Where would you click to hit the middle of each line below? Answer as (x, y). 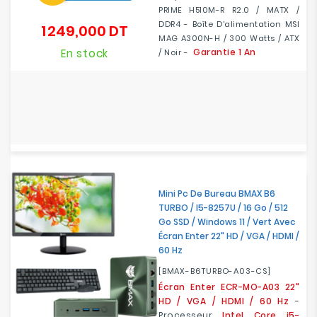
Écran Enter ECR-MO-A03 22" (229, 287)
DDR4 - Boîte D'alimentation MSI (229, 24)
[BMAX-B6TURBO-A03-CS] (215, 271)
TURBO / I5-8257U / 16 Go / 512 (223, 208)
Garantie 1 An (225, 52)
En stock (85, 53)
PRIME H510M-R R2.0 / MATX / (229, 10)
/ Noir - (176, 52)
